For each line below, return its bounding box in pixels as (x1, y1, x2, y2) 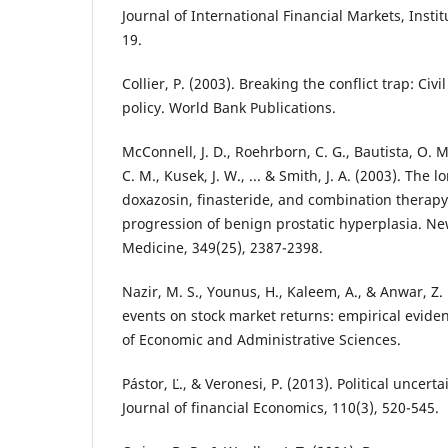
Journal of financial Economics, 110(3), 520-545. (122, 397, 439, 417)
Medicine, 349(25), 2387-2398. (122, 237, 323, 257)
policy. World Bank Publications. (122, 97, 336, 117)
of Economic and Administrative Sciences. (122, 329, 401, 349)
